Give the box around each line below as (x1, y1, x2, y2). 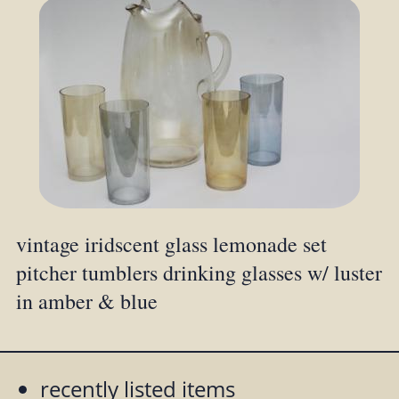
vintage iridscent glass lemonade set (15, 229, 327, 258)
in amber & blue (15, 286, 158, 315)
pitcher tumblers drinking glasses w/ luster (15, 257, 382, 287)
